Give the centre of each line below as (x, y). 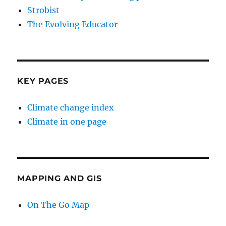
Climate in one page (67, 122)
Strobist (44, 10)
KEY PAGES (43, 81)
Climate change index (71, 108)
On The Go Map (59, 205)
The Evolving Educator (73, 24)
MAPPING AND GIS (60, 179)
